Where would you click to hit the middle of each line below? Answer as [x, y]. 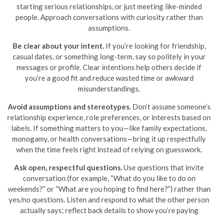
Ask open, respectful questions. [68, 167]
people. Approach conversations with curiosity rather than [109, 17]
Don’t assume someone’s [171, 107]
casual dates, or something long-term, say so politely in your [109, 56]
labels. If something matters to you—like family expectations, [109, 128]
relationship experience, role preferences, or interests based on [109, 117]
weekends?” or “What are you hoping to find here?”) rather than [109, 189]
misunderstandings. [109, 89]
